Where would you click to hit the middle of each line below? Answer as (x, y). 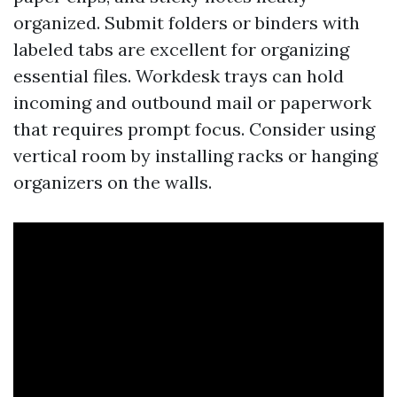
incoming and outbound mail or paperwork (192, 103)
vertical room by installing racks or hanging (195, 156)
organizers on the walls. (113, 183)
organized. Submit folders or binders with (187, 23)
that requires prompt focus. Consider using (194, 129)
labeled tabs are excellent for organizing (181, 50)
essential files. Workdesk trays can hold (179, 76)
